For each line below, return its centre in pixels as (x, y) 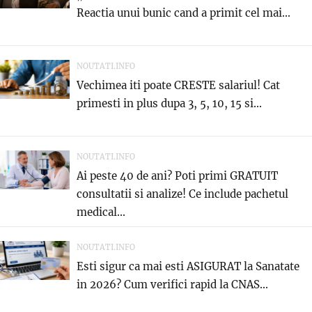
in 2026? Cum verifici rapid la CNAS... (172, 285)
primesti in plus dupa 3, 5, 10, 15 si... (169, 104)
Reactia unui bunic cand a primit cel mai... (184, 13)
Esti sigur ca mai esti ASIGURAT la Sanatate (188, 267)
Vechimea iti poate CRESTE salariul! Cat (178, 86)
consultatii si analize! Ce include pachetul (182, 194)
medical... (101, 212)
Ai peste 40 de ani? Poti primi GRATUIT (177, 176)
